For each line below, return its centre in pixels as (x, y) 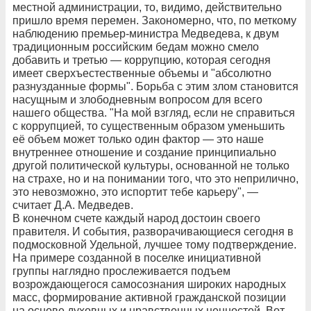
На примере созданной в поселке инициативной (137, 258)
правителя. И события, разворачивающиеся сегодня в (153, 231)
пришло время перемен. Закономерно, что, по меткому (154, 20)
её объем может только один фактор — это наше (138, 139)
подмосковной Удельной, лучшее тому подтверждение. (154, 244)
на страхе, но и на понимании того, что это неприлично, (155, 178)
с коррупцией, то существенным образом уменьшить (149, 126)
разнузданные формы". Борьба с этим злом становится (155, 86)
